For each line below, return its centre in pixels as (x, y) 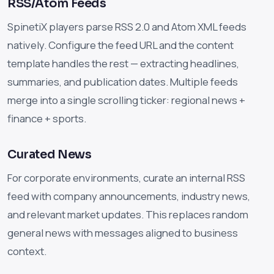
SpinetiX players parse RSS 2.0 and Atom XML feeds (127, 27)
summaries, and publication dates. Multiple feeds (123, 82)
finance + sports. (47, 119)
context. (27, 251)
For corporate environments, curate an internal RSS (126, 178)
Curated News (50, 155)
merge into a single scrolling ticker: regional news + (126, 100)
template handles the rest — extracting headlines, (123, 64)
